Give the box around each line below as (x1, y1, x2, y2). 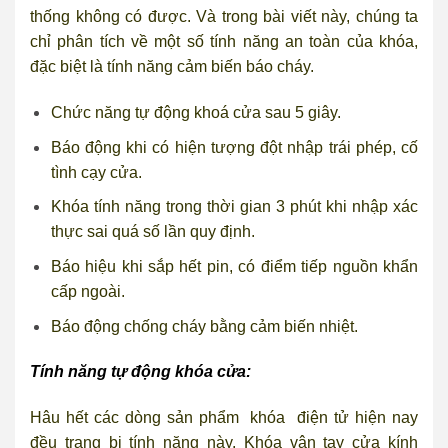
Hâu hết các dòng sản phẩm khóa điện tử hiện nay (30, 409, 418, 427)
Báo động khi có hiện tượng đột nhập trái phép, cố (50, 138, 418, 156)
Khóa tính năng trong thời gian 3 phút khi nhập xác (50, 198, 418, 216)
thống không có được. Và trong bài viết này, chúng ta (30, 8, 418, 26)
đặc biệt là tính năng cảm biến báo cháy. (30, 58, 314, 76)
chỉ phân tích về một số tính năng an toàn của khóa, (30, 33, 418, 51)
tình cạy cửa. (50, 163, 142, 181)
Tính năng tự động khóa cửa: (30, 363, 251, 381)
